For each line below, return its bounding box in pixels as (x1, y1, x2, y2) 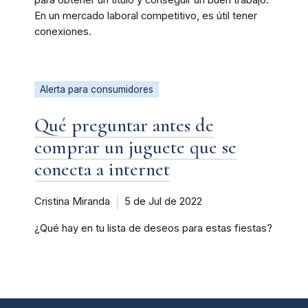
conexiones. (34, 25, 91, 38)
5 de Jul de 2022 (124, 195, 202, 208)
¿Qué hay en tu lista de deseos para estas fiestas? (34, 222, 272, 235)
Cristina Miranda (34, 195, 110, 208)
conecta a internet (34, 157, 170, 181)
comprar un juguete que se (34, 135, 236, 159)
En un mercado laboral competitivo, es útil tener (34, 10, 257, 23)
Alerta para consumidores (40, 84, 153, 96)
